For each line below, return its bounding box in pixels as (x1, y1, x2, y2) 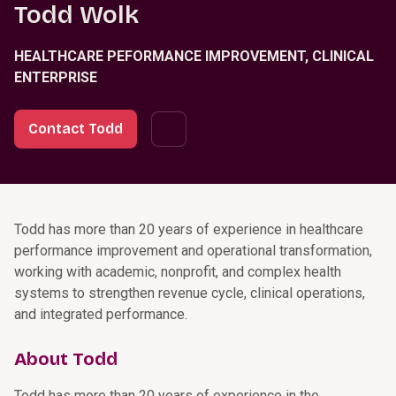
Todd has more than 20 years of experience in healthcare (14, 221, 363, 238)
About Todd (14, 348, 118, 369)
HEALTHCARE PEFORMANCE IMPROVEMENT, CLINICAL (14, 48, 374, 65)
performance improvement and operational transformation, (14, 242, 372, 259)
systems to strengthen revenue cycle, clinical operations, (14, 285, 365, 301)
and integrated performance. (14, 306, 187, 323)
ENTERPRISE (14, 69, 97, 86)
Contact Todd (28, 120, 123, 137)
